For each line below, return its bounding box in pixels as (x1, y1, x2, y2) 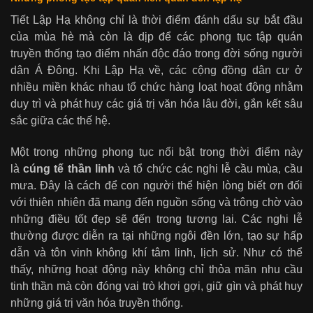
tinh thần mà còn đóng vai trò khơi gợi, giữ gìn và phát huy (10, 279, 303, 292)
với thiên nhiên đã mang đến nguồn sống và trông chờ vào (10, 196, 303, 208)
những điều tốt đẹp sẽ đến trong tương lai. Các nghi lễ (10, 212, 303, 225)
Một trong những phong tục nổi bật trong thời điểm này (10, 145, 303, 158)
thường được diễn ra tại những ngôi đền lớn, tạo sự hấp (10, 229, 303, 242)
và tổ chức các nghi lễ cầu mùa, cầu (114, 162, 303, 175)
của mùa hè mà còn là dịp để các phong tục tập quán (10, 31, 303, 43)
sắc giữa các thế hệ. (10, 115, 110, 127)
